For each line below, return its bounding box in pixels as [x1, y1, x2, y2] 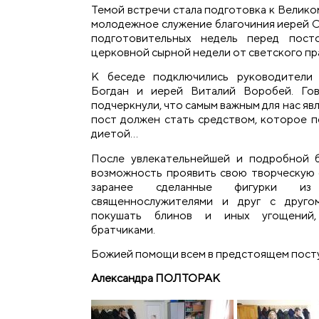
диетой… [91, 127, 139, 141]
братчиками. [91, 222, 156, 236]
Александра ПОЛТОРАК [91, 271, 221, 286]
